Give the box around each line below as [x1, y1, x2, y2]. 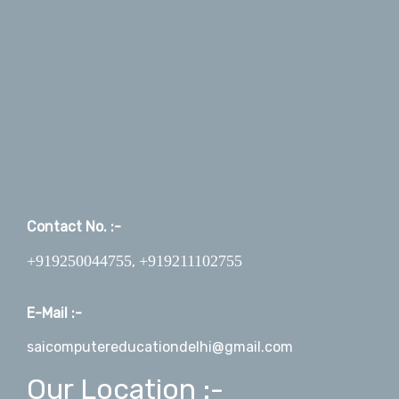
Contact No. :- [27, 218, 121, 236]
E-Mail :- [27, 305, 82, 322]
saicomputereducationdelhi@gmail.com [27, 338, 293, 356]
